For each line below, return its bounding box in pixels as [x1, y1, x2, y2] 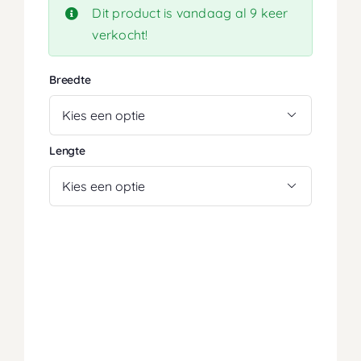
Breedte [48, 72, 91, 87]
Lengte [48, 143, 85, 158]
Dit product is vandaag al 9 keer [92, 5, 288, 22]
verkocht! [92, 27, 148, 44]
